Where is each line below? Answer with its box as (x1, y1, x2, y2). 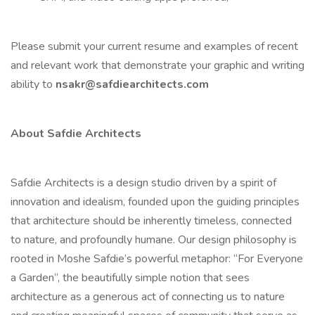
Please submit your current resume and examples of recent (11, 39, 298, 54)
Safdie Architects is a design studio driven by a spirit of (11, 175, 276, 191)
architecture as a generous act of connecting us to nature (11, 289, 285, 304)
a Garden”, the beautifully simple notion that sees (11, 270, 250, 285)
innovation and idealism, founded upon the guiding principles (11, 194, 300, 210)
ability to (11, 77, 56, 92)
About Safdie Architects (11, 126, 141, 141)
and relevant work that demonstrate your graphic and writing (11, 58, 304, 73)
